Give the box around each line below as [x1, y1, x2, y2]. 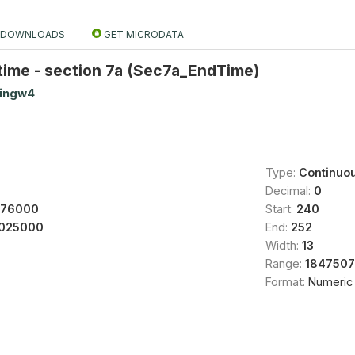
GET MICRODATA [101, 28, 184, 40]
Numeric [307, 274, 353, 288]
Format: [265, 274, 308, 288]
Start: [265, 201, 296, 216]
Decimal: [265, 183, 314, 197]
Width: [265, 238, 302, 252]
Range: [265, 256, 305, 270]
